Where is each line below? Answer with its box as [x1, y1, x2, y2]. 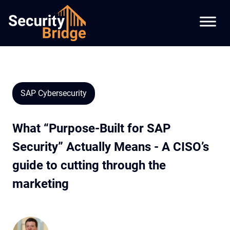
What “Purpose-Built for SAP [12, 121, 170, 136]
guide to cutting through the [12, 158, 166, 172]
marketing [12, 177, 69, 191]
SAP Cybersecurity [21, 88, 87, 98]
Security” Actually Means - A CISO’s [12, 140, 209, 154]
